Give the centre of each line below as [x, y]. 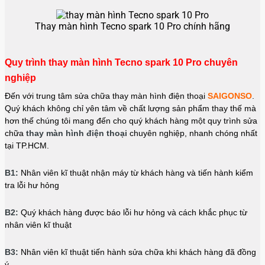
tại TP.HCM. [27, 145]
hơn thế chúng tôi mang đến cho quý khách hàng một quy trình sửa [131, 120]
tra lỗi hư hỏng [32, 185]
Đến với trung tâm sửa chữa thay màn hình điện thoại [106, 96]
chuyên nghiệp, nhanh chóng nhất [192, 133]
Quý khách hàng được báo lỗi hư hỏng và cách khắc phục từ [133, 212]
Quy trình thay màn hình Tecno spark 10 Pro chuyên [121, 62]
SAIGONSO [230, 96]
